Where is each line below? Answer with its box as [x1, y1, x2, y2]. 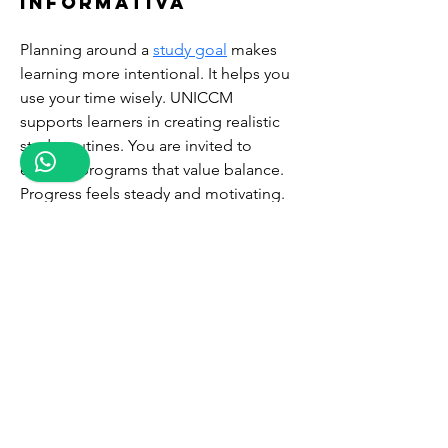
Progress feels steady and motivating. [20, 184, 289, 203]
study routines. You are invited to [20, 136, 256, 155]
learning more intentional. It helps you [20, 64, 294, 83]
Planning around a [20, 40, 153, 59]
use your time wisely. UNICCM [20, 88, 237, 107]
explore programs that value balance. [20, 160, 288, 179]
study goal [153, 40, 227, 59]
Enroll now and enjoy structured [20, 208, 249, 227]
